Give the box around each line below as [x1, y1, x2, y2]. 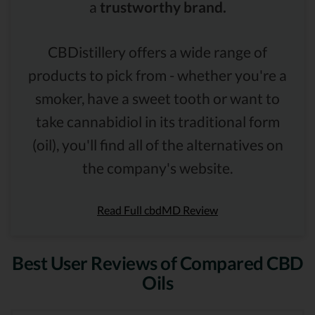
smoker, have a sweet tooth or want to [35, 89, 280, 107]
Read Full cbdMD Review [97, 202, 218, 217]
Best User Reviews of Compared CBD [12, 252, 303, 274]
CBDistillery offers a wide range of [48, 42, 267, 60]
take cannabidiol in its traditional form [35, 112, 280, 130]
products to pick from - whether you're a [28, 65, 287, 84]
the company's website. [82, 158, 233, 176]
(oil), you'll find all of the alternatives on [32, 135, 283, 153]
